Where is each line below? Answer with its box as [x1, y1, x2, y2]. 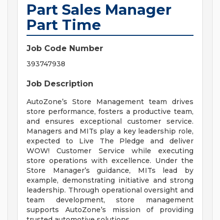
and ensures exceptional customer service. [27, 117, 193, 126]
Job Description [27, 79, 93, 89]
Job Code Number [27, 44, 103, 54]
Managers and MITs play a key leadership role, [27, 127, 193, 136]
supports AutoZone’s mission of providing [27, 205, 193, 215]
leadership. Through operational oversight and [27, 186, 193, 195]
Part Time [27, 16, 101, 34]
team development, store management [27, 195, 193, 205]
